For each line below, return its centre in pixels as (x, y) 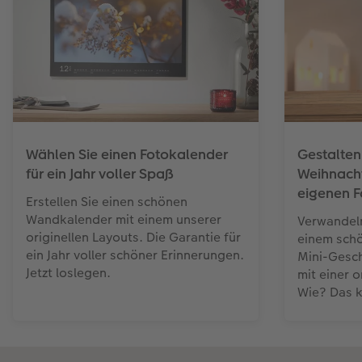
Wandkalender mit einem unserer (124, 220)
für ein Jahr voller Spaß (100, 174)
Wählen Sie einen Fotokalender (127, 155)
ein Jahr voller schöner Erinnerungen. (135, 255)
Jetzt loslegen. (68, 273)
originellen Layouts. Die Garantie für (133, 238)
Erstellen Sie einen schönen (107, 202)
